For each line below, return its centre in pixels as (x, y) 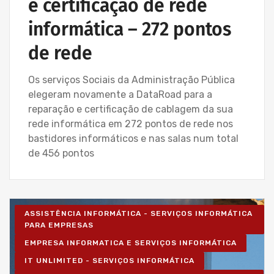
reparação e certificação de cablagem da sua (131, 109)
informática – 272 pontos (130, 30)
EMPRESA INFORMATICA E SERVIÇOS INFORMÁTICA (131, 243)
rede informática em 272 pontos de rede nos (131, 124)
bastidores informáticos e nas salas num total (133, 139)
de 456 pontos (61, 154)
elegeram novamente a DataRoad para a (120, 95)
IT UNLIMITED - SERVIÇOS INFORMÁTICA (109, 261)
